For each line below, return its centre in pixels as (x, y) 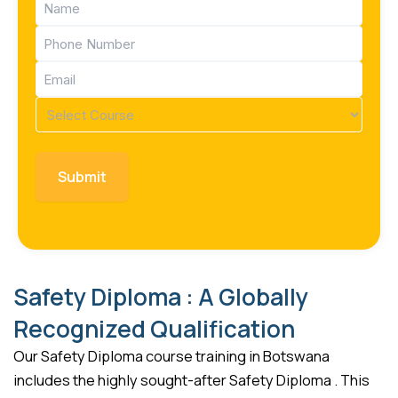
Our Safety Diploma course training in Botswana (171, 357)
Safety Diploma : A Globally (161, 297)
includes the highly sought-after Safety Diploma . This (191, 381)
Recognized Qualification (154, 329)
